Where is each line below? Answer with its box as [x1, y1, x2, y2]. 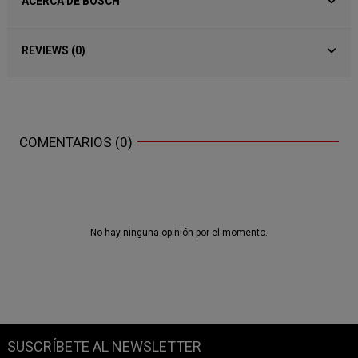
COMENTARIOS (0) [19, 133, 133, 150]
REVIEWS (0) [22, 43, 86, 57]
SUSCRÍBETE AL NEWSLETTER [7, 337, 201, 355]
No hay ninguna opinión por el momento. [90, 227, 268, 239]
